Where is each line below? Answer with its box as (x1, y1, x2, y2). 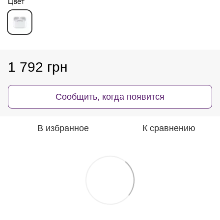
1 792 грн (8, 59, 67, 75)
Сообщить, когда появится (55, 92, 165, 102)
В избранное (37, 123, 89, 133)
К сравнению (142, 123, 195, 133)
